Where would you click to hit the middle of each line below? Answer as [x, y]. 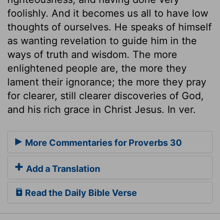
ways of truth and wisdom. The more [92, 54]
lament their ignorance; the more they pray [107, 82]
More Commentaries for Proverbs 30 [102, 143]
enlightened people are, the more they [97, 68]
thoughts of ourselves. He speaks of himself [110, 27]
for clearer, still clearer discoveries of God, [106, 96]
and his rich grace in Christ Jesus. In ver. [102, 109]
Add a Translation [62, 169]
